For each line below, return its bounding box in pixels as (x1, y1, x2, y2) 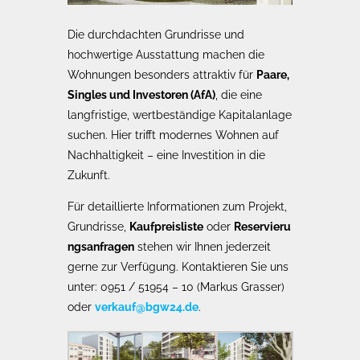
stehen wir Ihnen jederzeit (134, 239, 271, 253)
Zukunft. (67, 168, 110, 182)
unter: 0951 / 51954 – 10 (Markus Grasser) (67, 280, 284, 293)
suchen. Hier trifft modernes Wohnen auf (67, 128, 279, 141)
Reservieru (234, 219, 291, 233)
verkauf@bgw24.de (95, 300, 198, 313)
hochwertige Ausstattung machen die (67, 47, 264, 61)
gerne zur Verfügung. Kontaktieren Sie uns (67, 260, 288, 273)
